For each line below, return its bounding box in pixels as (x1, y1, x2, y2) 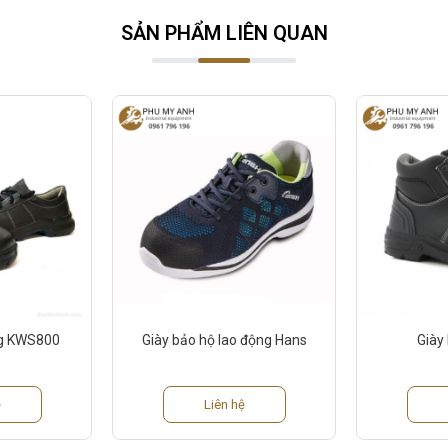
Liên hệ (203, 397, 245, 413)
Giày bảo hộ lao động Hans (141, 332, 307, 349)
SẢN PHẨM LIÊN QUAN (120, 21, 328, 46)
